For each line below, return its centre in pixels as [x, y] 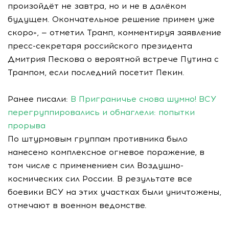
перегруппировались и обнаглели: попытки [101, 112]
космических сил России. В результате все [100, 179]
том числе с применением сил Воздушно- [96, 165]
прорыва [27, 125]
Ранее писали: [39, 99]
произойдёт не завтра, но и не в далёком [97, 6]
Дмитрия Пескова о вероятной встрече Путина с [113, 59]
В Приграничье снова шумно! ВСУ [143, 99]
